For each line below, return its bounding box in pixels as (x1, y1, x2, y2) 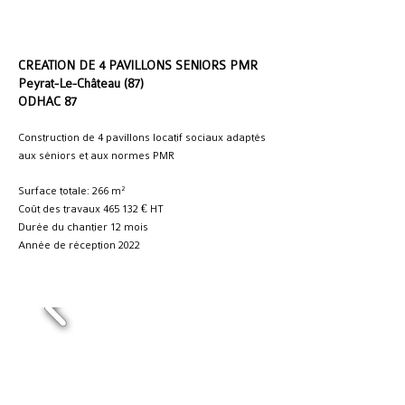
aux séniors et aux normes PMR (18, 149, 174, 162)
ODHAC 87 (18, 94, 77, 108)
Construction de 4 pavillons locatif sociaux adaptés (18, 131, 266, 144)
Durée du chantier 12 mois (18, 221, 148, 233)
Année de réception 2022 (18, 239, 140, 251)
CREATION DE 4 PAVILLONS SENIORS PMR (18, 58, 258, 72)
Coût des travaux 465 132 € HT (18, 202, 164, 215)
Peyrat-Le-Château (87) (18, 76, 144, 90)
